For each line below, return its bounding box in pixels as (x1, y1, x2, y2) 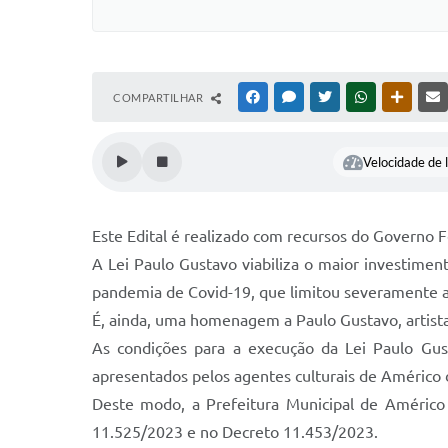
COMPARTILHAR (113, 91, 206, 104)
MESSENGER (299, 91, 362, 103)
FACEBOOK (263, 91, 321, 103)
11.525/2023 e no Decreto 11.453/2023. (92, 423, 378, 441)
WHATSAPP (371, 91, 429, 103)
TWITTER (335, 91, 382, 103)
